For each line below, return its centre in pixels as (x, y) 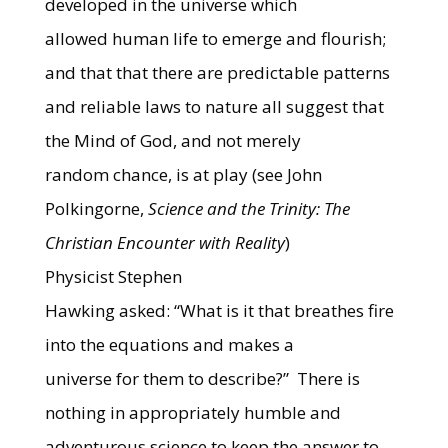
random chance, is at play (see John (183, 174)
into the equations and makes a (169, 344)
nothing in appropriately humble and (192, 412)
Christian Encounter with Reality (164, 242)
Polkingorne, (96, 208)
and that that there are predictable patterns (217, 72)
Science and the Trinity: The (248, 208)
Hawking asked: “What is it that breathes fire (219, 310)
